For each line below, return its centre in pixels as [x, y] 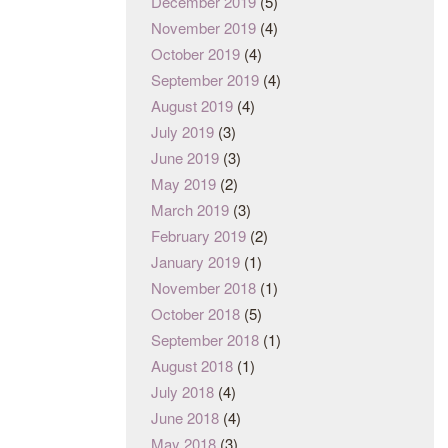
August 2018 [192, 366]
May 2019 [183, 184]
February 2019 [198, 236]
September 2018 [205, 340]
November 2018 [203, 288]
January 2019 [195, 262]
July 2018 [182, 392]
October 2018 [195, 314]
